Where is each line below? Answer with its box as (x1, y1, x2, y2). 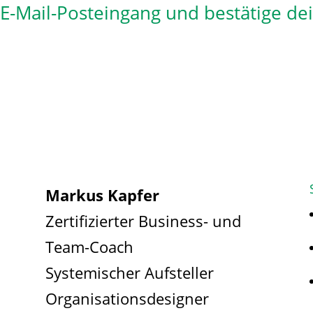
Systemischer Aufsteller (45, 261, 214, 283)
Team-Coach (45, 235, 133, 257)
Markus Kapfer (45, 184, 159, 205)
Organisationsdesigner (45, 287, 209, 309)
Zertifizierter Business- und (45, 210, 241, 231)
